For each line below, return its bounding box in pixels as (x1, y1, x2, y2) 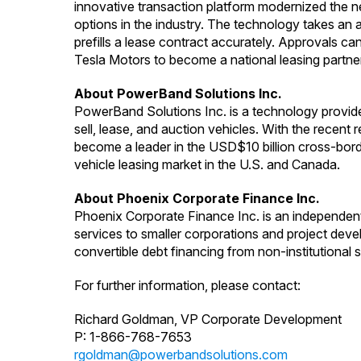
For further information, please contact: (74, 277, 301, 294)
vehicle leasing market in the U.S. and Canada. (74, 156, 340, 173)
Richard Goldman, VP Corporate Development (74, 311, 342, 328)
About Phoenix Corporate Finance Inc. (74, 190, 320, 207)
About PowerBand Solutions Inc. (74, 85, 282, 102)
